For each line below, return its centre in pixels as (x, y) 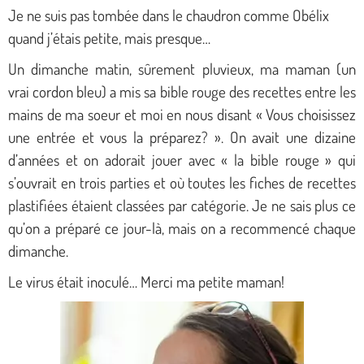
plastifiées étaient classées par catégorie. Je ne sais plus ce (182, 206)
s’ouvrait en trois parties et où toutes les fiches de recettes (182, 183)
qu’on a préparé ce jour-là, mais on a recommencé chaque (182, 228)
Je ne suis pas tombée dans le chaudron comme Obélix (169, 15)
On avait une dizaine (290, 137)
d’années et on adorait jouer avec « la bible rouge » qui (182, 160)
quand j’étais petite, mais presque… (109, 38)
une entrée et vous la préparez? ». (116, 137)
